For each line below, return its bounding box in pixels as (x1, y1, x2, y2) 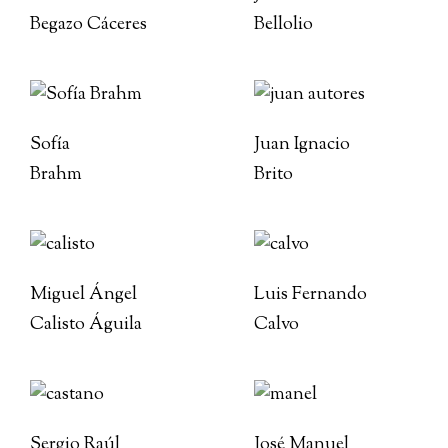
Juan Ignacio (254, 132, 350, 158)
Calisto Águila (30, 312, 142, 338)
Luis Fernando (254, 282, 367, 308)
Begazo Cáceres (30, 12, 147, 38)
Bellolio (254, 12, 313, 38)
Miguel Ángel (30, 282, 137, 308)
